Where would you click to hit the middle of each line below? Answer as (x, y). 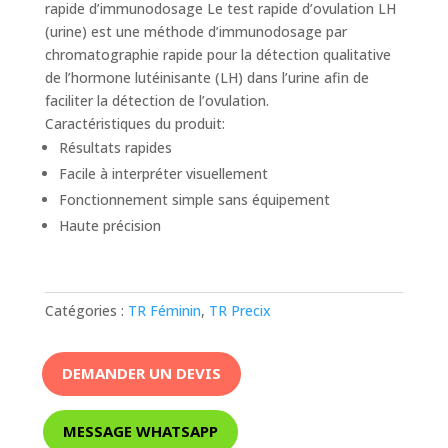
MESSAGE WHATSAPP (140, 431)
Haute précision (109, 225)
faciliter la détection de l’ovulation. (156, 100)
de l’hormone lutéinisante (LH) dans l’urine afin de (206, 77)
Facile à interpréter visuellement (163, 173)
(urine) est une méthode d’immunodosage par (195, 31)
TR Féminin (164, 310)
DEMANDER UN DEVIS (141, 373)
